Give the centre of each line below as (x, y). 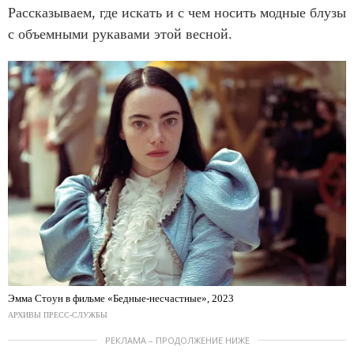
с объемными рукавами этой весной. (122, 34)
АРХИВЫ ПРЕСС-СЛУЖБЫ (58, 315)
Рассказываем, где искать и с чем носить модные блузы (177, 12)
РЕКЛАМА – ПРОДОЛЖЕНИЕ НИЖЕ (177, 341)
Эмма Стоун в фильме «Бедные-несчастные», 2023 (121, 299)
